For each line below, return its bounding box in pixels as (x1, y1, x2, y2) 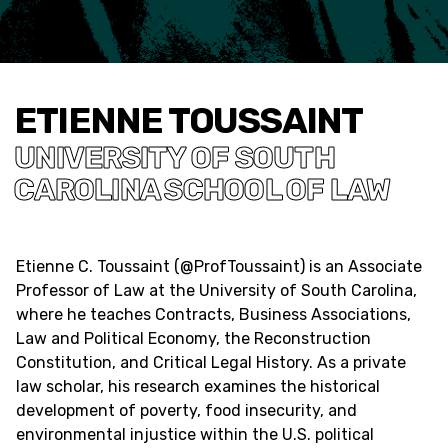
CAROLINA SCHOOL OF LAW (14, 172, 391, 208)
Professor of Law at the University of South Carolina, (16, 281, 417, 300)
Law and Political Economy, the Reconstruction (16, 329, 371, 348)
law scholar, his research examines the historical (16, 377, 380, 396)
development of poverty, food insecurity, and (16, 401, 357, 420)
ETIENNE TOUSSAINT (14, 99, 363, 142)
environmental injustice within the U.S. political (16, 425, 374, 444)
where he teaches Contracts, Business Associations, (16, 305, 411, 324)
